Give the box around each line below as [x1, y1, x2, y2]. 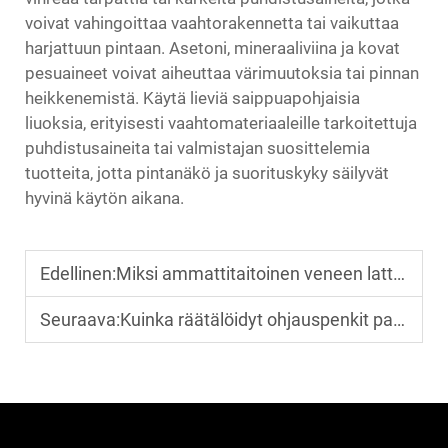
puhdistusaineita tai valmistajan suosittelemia [25, 138, 370, 159]
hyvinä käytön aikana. [25, 188, 184, 209]
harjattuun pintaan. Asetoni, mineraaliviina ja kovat [25, 38, 400, 59]
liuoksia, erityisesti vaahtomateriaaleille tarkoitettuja [25, 113, 417, 134]
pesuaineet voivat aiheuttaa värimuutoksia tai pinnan [25, 63, 419, 84]
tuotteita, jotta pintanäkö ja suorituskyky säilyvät [25, 163, 389, 184]
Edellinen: [40, 263, 116, 285]
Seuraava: [40, 309, 120, 331]
